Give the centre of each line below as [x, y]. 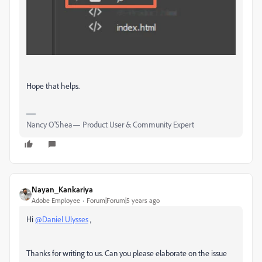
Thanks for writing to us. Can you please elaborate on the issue [127, 253]
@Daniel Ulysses [62, 219]
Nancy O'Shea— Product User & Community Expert [110, 125]
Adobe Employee [56, 201]
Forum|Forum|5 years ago [123, 201]
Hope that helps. [53, 86]
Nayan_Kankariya [62, 189]
